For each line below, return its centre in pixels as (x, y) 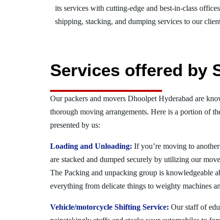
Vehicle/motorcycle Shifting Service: (110, 207)
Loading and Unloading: (91, 146)
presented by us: (75, 125)
